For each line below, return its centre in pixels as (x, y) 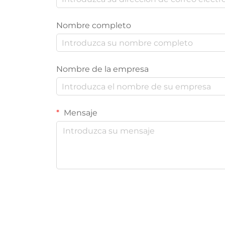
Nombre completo (94, 26)
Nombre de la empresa (102, 69)
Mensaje (80, 113)
